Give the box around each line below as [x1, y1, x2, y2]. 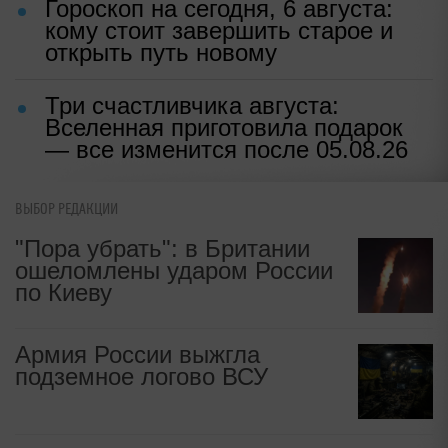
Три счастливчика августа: [45, 92, 339, 120]
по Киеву [15, 279, 112, 307]
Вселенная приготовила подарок [45, 114, 403, 142]
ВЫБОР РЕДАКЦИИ [15, 201, 118, 219]
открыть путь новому [45, 39, 277, 67]
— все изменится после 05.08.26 [45, 136, 408, 164]
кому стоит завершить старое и [45, 17, 393, 45]
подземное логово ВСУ [15, 363, 268, 391]
